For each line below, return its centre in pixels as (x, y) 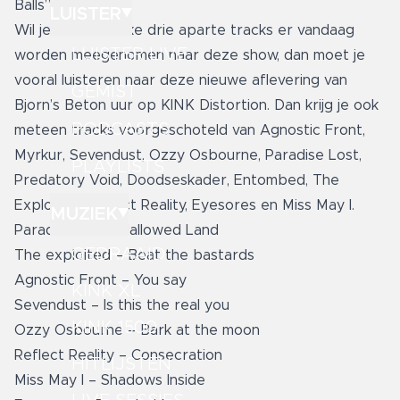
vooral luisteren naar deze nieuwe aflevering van (181, 80)
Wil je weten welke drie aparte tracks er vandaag (184, 30)
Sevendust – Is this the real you (122, 305)
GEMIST (104, 92)
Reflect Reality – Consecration (118, 355)
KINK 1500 (114, 327)
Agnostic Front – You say (100, 280)
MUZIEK (84, 214)
